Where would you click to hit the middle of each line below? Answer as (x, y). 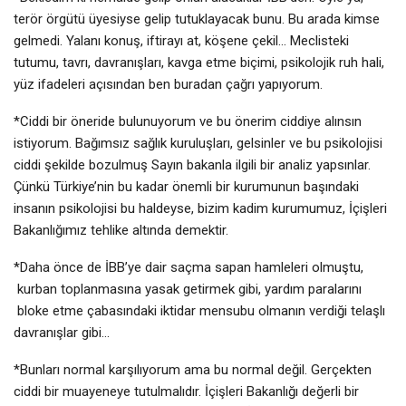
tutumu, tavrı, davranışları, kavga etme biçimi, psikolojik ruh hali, (199, 62)
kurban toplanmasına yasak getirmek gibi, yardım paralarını (188, 289)
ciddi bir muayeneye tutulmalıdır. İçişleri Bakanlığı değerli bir (186, 391)
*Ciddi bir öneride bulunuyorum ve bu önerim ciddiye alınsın (188, 121)
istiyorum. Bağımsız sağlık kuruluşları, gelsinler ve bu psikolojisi (198, 143)
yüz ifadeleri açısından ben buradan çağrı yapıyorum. (168, 84)
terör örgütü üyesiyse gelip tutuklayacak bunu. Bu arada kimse (197, 19)
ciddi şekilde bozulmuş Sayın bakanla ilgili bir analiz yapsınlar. (192, 164)
